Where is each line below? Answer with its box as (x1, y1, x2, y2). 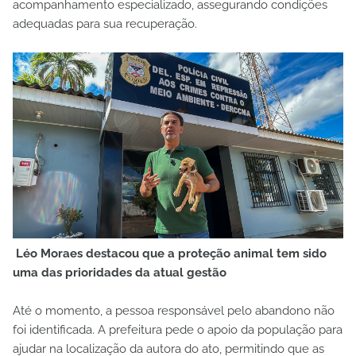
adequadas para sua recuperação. (13, 16, 197, 31)
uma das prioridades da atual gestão (13, 265, 226, 280)
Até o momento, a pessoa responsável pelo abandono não (13, 303, 335, 318)
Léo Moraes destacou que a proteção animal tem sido (13, 246, 327, 261)
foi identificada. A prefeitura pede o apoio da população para (13, 322, 342, 337)
